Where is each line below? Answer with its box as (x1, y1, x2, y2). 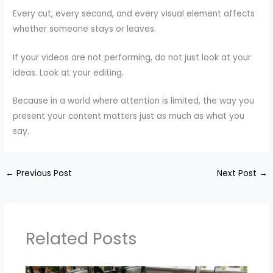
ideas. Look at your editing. (13, 66, 124, 79)
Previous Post (14, 168, 73, 180)
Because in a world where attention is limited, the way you (13, 95, 255, 107)
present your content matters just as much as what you (13, 110, 245, 122)
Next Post (216, 168, 259, 180)
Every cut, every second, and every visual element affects (13, 7, 255, 19)
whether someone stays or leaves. (13, 23, 157, 35)
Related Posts (25, 226, 137, 250)
